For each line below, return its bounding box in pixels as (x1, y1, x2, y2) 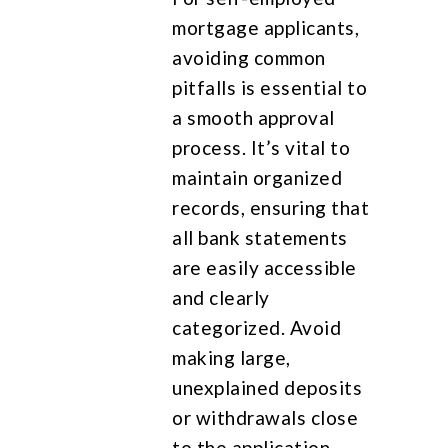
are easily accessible (172, 255, 357, 279)
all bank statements (172, 225, 348, 249)
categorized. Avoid (172, 315, 342, 339)
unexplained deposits (172, 375, 363, 399)
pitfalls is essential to (172, 75, 368, 99)
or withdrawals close (172, 405, 359, 429)
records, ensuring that (172, 195, 370, 219)
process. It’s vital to (172, 135, 351, 159)
